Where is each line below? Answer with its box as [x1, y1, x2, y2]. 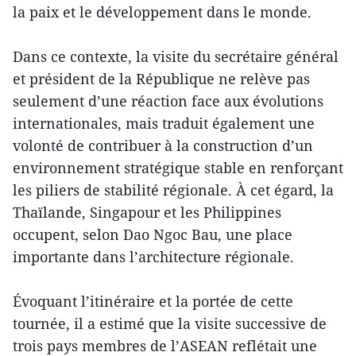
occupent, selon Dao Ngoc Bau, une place [13, 225, 292, 245]
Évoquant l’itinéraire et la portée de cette [13, 292, 293, 311]
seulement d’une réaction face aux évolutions [13, 91, 323, 111]
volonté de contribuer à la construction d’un [13, 136, 313, 156]
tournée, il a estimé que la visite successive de [13, 314, 327, 334]
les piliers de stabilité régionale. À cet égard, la [13, 180, 334, 200]
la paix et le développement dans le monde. [13, 2, 311, 22]
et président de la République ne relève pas [13, 69, 310, 89]
